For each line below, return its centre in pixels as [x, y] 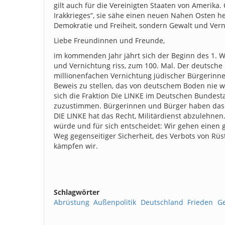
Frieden [200, 202]
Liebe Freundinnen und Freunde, [109, 40]
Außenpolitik [115, 202]
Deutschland [162, 202]
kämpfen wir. [76, 146]
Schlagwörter [77, 192]
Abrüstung [72, 202]
